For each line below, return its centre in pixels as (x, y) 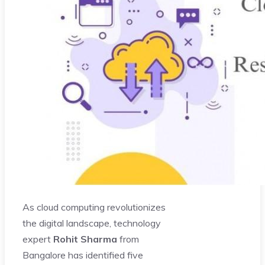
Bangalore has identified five (83, 255)
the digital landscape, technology (92, 223)
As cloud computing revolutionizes (94, 207)
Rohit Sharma (85, 239)
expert (38, 239)
